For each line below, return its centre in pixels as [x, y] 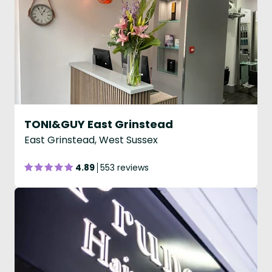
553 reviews [124, 168]
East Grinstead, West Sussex [91, 140]
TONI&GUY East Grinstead [99, 124]
